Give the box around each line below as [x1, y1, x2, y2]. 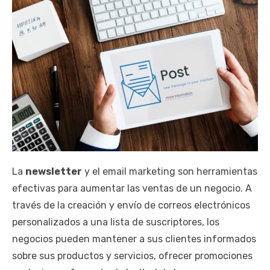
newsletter [25, 166, 82, 178]
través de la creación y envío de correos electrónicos [12, 199, 250, 212]
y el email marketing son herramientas [82, 166, 257, 178]
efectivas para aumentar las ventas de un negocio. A [12, 183, 252, 195]
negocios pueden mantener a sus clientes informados [12, 233, 256, 245]
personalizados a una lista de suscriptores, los [12, 216, 219, 228]
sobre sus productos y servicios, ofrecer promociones [12, 250, 253, 262]
